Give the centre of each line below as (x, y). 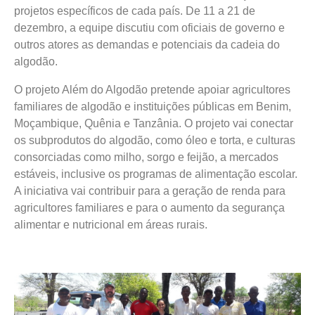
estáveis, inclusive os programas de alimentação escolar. (156, 174)
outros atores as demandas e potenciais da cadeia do (147, 45)
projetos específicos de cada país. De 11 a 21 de (135, 11)
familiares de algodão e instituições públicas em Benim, (153, 107)
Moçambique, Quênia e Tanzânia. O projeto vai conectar (154, 124)
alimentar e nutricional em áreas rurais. (111, 225)
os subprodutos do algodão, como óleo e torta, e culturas (155, 141)
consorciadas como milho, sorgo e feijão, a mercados (146, 157)
